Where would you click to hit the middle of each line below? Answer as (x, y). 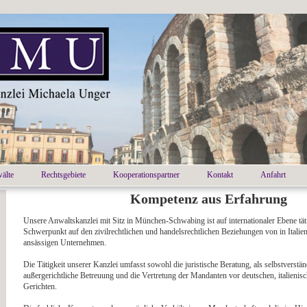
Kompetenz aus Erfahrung (208, 199)
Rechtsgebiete (63, 175)
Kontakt (220, 175)
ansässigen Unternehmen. (65, 243)
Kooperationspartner (146, 175)
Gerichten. (40, 286)
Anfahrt (273, 175)
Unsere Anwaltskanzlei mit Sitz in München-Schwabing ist (119, 221)
